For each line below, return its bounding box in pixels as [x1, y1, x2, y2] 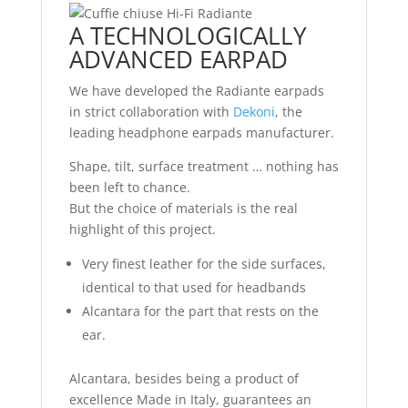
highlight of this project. [68, 220, 216, 239]
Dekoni [232, 103, 275, 121]
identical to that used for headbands [81, 279, 306, 297]
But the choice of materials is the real [68, 199, 298, 218]
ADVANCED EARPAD [68, 43, 288, 76]
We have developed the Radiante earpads [68, 82, 324, 100]
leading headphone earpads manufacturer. [68, 124, 334, 142]
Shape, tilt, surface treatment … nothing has [68, 158, 339, 176]
